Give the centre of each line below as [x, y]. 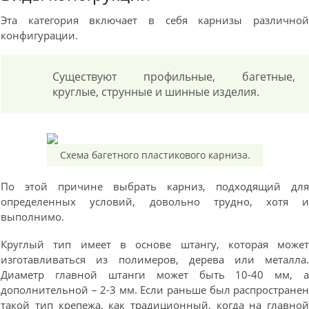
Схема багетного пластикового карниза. [155, 155]
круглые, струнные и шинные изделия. [156, 92]
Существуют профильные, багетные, [174, 77]
